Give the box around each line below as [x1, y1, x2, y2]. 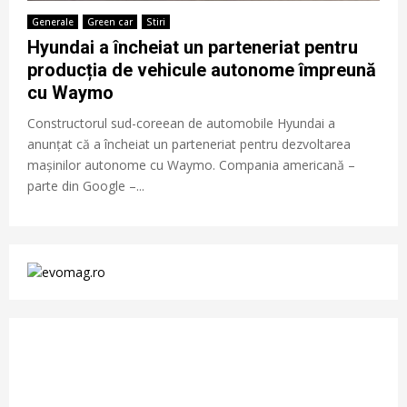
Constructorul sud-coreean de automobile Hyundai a [27, 114, 335, 132]
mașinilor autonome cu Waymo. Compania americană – [27, 155, 355, 174]
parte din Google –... [27, 176, 144, 194]
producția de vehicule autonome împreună [27, 58, 376, 81]
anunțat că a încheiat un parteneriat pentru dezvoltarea [27, 134, 351, 153]
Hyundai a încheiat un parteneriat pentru [27, 35, 358, 58]
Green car [87, 15, 133, 28]
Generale [32, 15, 74, 28]
